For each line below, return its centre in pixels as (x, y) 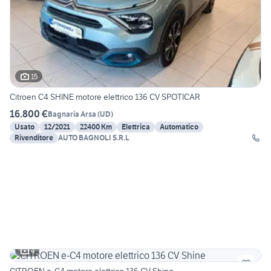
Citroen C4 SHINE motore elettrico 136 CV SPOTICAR (105, 97)
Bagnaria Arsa (72, 114)
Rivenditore (34, 138)
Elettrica (136, 127)
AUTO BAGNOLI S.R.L (94, 138)
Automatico (179, 127)
